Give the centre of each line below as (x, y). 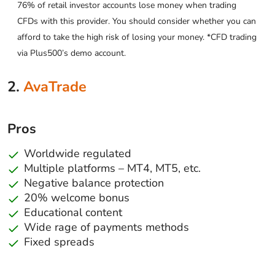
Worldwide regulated (78, 153)
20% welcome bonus (77, 197)
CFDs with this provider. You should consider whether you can (137, 21)
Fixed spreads (59, 242)
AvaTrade (55, 86)
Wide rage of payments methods (107, 227)
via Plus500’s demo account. (72, 53)
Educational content (73, 212)
